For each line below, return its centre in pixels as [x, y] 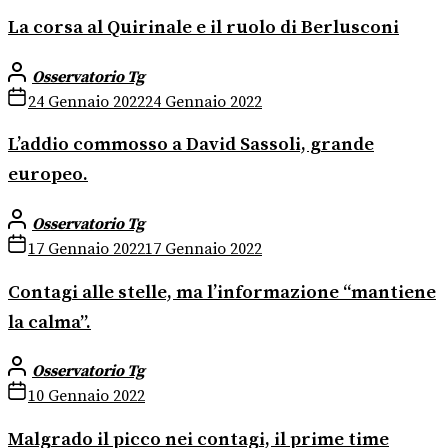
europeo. [48, 175]
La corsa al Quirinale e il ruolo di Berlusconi [203, 27]
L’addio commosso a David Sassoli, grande [191, 145]
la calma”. [49, 322]
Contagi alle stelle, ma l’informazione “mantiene [222, 292]
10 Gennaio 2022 [86, 396]
